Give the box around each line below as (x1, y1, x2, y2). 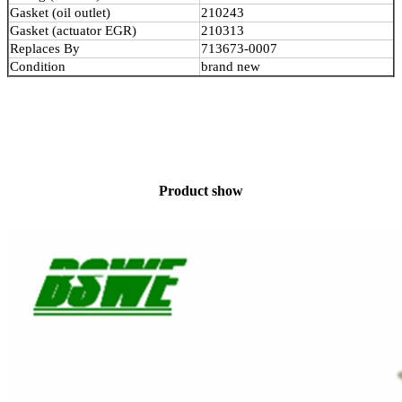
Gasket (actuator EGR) (10, 23, 136, 39)
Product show (159, 182, 243, 198)
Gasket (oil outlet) (10, 5, 110, 21)
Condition (10, 59, 66, 74)
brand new (201, 59, 260, 74)
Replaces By (10, 41, 80, 57)
